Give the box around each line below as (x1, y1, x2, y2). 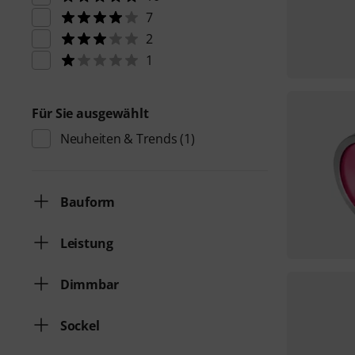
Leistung (60, 235, 113, 252)
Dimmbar (60, 276, 120, 293)
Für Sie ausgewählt (32, 105, 149, 122)
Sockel (60, 317, 100, 334)
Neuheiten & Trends (60, 130, 177, 147)
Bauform (60, 193, 116, 211)
